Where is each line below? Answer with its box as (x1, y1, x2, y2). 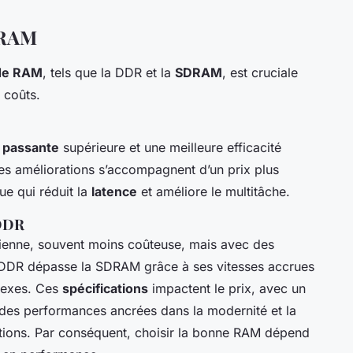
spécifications (62, 281, 148, 297)
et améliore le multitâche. (137, 184, 290, 200)
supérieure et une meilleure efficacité (59, 139, 281, 156)
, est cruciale (222, 65, 298, 81)
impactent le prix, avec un (148, 281, 306, 297)
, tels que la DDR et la (43, 65, 175, 81)
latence (91, 184, 137, 200)
